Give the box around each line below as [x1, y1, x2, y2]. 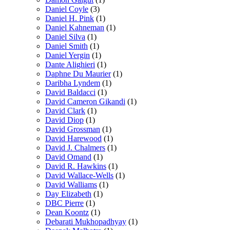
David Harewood [45, 133, 102, 143]
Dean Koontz [45, 207, 89, 217]
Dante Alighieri [45, 60, 95, 69]
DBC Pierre [45, 198, 84, 207]
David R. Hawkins [45, 161, 106, 170]
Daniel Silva [45, 32, 85, 41]
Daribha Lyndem [45, 78, 100, 87]
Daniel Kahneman [45, 23, 104, 32]
